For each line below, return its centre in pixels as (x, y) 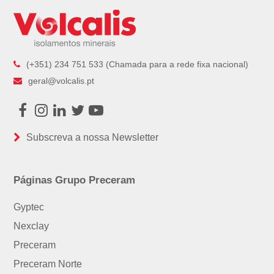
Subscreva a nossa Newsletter (93, 137)
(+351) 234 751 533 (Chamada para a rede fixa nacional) (138, 64)
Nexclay (31, 226)
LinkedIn (86, 117)
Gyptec (29, 207)
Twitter (99, 117)
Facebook (54, 117)
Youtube (122, 117)
